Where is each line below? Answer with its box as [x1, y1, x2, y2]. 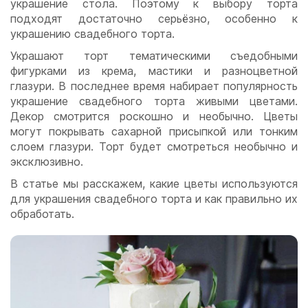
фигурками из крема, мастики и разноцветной [10, 64, 298, 78]
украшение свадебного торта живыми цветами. [10, 94, 298, 109]
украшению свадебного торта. [10, 27, 178, 41]
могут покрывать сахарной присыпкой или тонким [10, 124, 298, 139]
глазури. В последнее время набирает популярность [10, 79, 298, 93]
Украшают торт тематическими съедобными [10, 49, 298, 63]
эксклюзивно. [10, 155, 83, 169]
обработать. [10, 207, 74, 221]
